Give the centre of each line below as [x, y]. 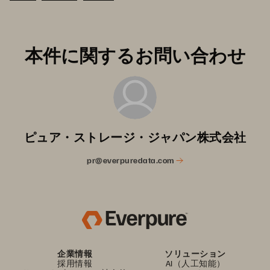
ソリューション [195, 254]
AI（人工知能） [195, 263]
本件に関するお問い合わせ [135, 55]
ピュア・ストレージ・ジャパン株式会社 [135, 137]
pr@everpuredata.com [131, 160]
